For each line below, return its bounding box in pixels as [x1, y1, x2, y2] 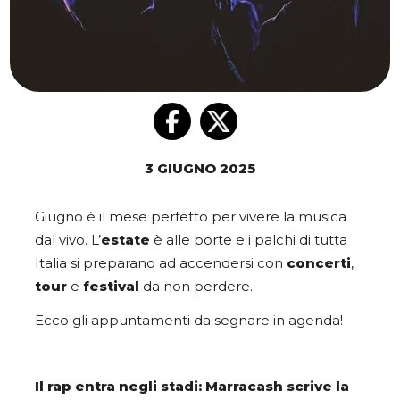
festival [83, 279, 139, 296]
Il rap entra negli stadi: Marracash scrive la [35, 378, 349, 395]
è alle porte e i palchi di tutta [154, 232, 347, 249]
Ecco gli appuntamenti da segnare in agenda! [35, 312, 343, 329]
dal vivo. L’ [35, 232, 101, 249]
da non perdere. [139, 279, 253, 296]
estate [101, 232, 154, 249]
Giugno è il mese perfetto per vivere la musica [35, 209, 346, 226]
